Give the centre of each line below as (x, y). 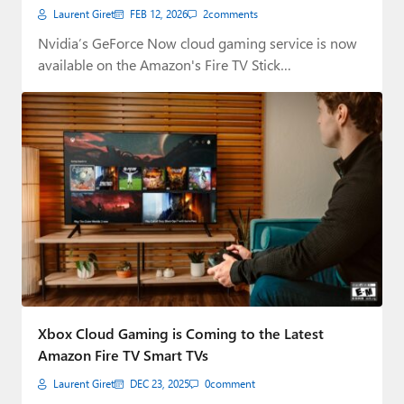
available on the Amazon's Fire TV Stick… (165, 65)
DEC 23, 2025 (160, 383)
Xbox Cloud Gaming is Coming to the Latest (181, 333)
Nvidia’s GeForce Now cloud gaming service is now (197, 43)
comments (233, 14)
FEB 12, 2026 (159, 14)
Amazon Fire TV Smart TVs (123, 354)
